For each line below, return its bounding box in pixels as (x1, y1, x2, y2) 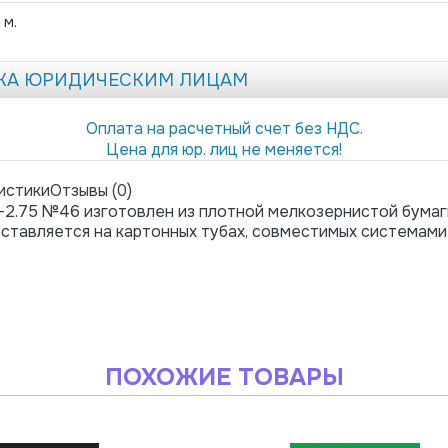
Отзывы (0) (50, 179, 132, 201)
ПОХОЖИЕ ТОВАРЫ (104, 361, 344, 392)
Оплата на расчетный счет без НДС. (85, 117, 363, 139)
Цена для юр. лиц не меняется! (106, 138, 342, 160)
